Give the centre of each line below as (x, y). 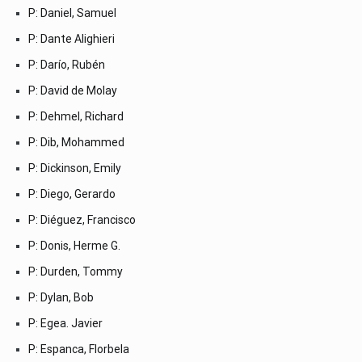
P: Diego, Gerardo (72, 194)
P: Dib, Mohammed (76, 142)
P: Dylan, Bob (61, 297)
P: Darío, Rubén (67, 64)
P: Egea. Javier (65, 323)
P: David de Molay (73, 90)
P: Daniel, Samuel (72, 13)
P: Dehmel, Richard (76, 116)
